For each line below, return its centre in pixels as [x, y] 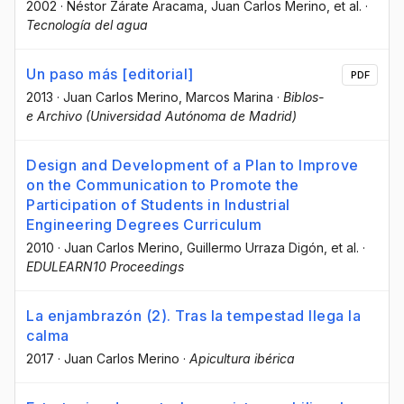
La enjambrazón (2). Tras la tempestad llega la [193, 316]
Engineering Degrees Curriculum [144, 225]
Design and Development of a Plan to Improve [193, 165]
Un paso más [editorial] [110, 74]
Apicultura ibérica [242, 359]
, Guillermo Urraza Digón [252, 248]
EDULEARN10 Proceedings [105, 267]
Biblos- [303, 97]
